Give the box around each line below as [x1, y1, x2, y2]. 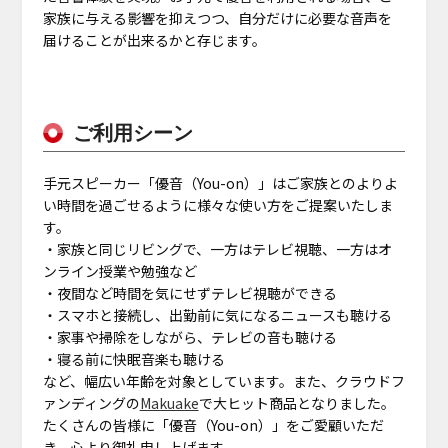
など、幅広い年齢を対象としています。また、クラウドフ [42, 370, 405, 391]
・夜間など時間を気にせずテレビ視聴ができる [42, 282, 337, 303]
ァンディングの [42, 392, 140, 413]
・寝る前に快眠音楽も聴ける [42, 348, 225, 369]
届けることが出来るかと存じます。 [42, 29, 266, 50]
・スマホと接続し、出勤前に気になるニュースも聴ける [42, 304, 392, 325]
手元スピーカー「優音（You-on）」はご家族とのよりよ [42, 172, 398, 193]
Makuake [139, 392, 199, 413]
